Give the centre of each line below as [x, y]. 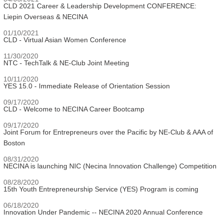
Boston [14, 143]
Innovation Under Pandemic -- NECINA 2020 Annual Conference [103, 212]
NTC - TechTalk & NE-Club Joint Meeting [66, 63]
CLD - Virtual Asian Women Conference [65, 40]
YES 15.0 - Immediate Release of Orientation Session [87, 86]
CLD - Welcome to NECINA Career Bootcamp [74, 109]
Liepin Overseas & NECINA [46, 17]
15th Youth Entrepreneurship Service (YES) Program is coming [101, 189]
